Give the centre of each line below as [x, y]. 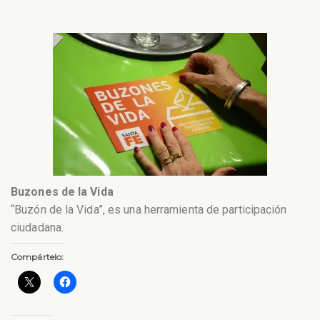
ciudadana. [37, 227]
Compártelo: [37, 257]
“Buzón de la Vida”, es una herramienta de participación [149, 209]
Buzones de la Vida [62, 191]
